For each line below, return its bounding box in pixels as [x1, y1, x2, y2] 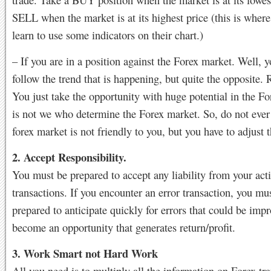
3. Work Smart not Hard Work [12, 244, 158, 261]
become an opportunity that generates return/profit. [12, 219, 235, 235]
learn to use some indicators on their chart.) [12, 27, 203, 42]
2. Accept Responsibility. [12, 148, 126, 165]
